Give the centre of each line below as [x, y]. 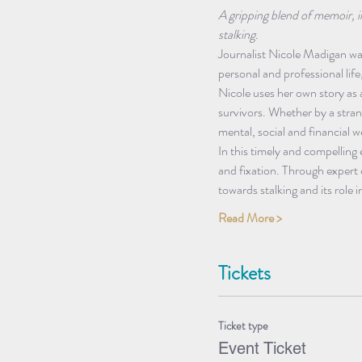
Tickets [244, 273]
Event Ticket [262, 348]
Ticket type [243, 325]
